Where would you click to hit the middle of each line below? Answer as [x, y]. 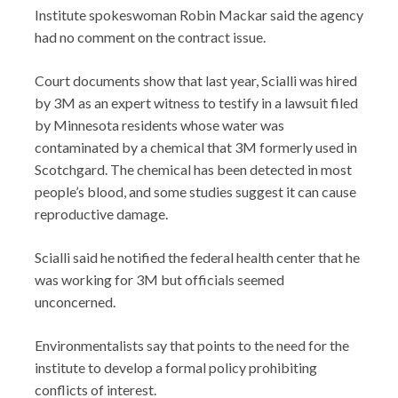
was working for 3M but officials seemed [159, 280]
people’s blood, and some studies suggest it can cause [195, 192]
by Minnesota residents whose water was [159, 125]
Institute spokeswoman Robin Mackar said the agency [199, 15]
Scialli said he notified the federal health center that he [197, 258]
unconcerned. [75, 302]
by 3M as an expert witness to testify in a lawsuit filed [196, 103]
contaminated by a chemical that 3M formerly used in [196, 147]
